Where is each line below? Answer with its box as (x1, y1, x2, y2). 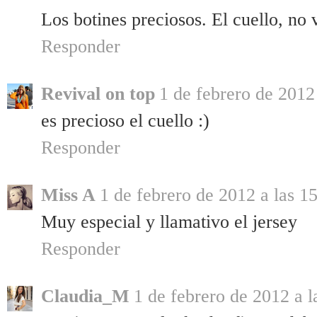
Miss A (41, 185, 96, 206)
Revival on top (41, 83, 155, 105)
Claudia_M (41, 286, 129, 307)
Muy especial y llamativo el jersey (41, 212, 297, 233)
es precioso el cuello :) (41, 110, 209, 132)
